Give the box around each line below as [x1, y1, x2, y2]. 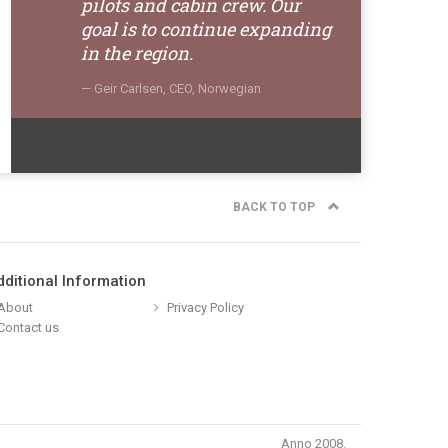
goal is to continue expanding [81, 17, 331, 41]
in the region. [81, 41, 193, 65]
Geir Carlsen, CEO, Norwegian [94, 81, 261, 96]
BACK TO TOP [233, 200, 318, 214]
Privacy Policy [167, 300, 244, 315]
